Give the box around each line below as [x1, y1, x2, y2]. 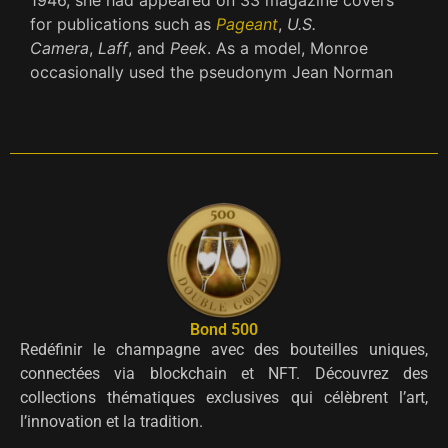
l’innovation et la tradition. [20, 411, 203, 431]
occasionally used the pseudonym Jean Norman [30, 61, 393, 82]
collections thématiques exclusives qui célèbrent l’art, [20, 387, 428, 407]
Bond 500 [190, 319, 258, 339]
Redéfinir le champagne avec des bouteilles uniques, [20, 339, 428, 359]
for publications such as [30, 13, 216, 34]
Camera [30, 37, 89, 58]
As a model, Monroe [216, 37, 368, 58]
